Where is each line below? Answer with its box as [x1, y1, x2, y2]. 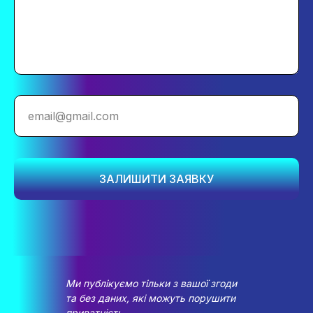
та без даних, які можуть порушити [66, 291, 235, 304]
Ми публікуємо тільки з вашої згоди [66, 277, 237, 289]
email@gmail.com [28, 109, 119, 123]
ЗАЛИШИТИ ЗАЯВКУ [99, 171, 214, 186]
